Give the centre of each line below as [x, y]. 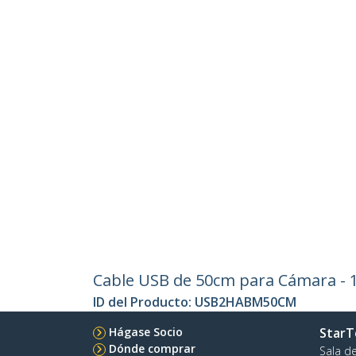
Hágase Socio [146, 332]
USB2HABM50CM [246, 302]
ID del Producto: [144, 302]
